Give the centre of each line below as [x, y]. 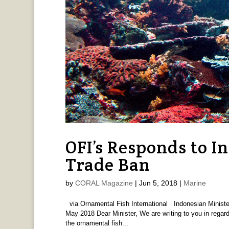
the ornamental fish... [97, 223]
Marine [194, 183]
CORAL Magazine [104, 183]
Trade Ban [108, 165]
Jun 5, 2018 [158, 183]
